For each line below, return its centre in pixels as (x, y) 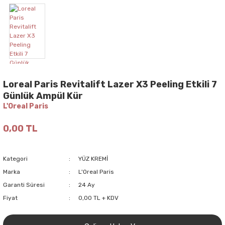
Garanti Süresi (24, 185)
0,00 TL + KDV (98, 198)
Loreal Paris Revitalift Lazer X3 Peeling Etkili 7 (110, 84)
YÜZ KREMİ (93, 158)
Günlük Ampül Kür (43, 96)
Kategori (15, 158)
